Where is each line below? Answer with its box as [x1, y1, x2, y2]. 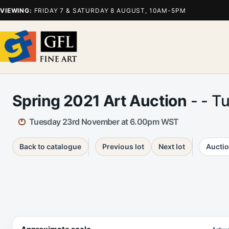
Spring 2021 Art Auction [12, 91, 187, 110]
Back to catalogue [19, 142, 81, 151]
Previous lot [102, 142, 144, 151]
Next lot [158, 142, 185, 151]
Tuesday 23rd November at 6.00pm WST [29, 117, 179, 127]
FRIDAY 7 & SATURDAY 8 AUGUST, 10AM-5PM [32, 6, 186, 14]
